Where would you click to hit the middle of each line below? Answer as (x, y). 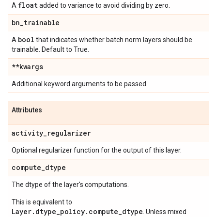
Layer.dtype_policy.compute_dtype (77, 211)
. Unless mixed (165, 212)
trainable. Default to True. (50, 49)
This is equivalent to (42, 202)
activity (27, 133)
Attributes (27, 110)
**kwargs (27, 67)
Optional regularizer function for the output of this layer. (97, 150)
